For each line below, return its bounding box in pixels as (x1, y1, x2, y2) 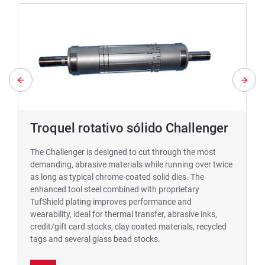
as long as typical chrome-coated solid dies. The (30, 172, 204, 182)
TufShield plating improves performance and (30, 196, 192, 206)
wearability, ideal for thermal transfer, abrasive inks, (30, 209, 217, 219)
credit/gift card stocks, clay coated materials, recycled (30, 221, 227, 231)
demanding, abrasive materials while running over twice (30, 159, 232, 169)
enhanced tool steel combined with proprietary (30, 184, 199, 194)
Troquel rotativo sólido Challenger (30, 120, 228, 135)
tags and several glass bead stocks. (30, 234, 160, 244)
